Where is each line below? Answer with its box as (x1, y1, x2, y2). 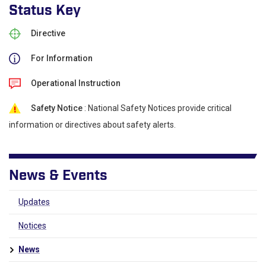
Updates (18, 197, 50, 207)
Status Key (9, 4, 81, 18)
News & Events (9, 169, 107, 183)
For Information (31, 53, 93, 63)
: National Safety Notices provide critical (83, 103, 232, 113)
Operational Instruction (31, 78, 121, 88)
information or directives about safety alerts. (9, 120, 176, 129)
